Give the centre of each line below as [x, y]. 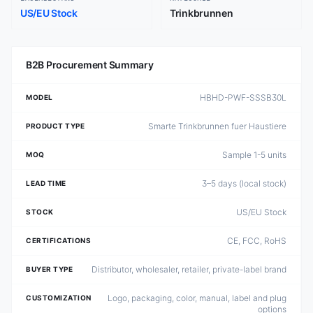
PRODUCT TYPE [55, 126]
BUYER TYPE [49, 269]
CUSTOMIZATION [59, 298]
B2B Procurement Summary [90, 65]
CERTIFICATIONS [58, 240]
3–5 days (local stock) [244, 183]
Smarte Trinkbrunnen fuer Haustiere [217, 126]
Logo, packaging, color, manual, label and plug [197, 298]
